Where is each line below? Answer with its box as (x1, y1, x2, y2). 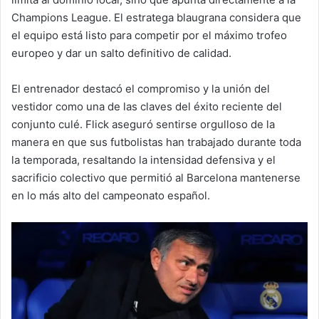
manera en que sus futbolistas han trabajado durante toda (11, 135, 301, 149)
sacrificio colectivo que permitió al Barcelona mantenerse (11, 170, 300, 184)
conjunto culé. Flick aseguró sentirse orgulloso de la (11, 117, 275, 131)
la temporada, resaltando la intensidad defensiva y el (11, 152, 276, 167)
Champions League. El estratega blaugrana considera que (11, 10, 301, 24)
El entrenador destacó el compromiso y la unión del (11, 81, 270, 95)
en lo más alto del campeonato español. (11, 188, 210, 202)
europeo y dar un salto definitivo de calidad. (11, 46, 231, 60)
